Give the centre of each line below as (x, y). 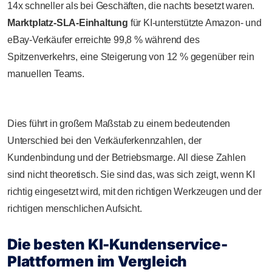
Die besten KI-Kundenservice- (117, 244)
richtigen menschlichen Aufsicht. (75, 208)
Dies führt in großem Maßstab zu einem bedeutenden (119, 123)
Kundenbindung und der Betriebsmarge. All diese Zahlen (127, 157)
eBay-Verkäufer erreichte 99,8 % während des (104, 39)
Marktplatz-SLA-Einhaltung (68, 22)
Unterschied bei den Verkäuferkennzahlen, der (105, 140)
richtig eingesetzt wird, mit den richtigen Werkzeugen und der (134, 191)
